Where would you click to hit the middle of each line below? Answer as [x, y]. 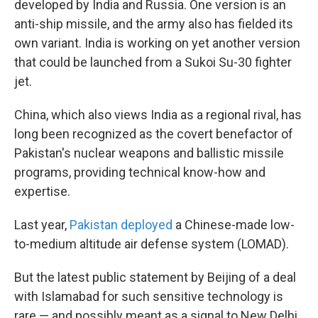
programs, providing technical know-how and [140, 172]
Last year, [42, 225]
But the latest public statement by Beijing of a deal [155, 277]
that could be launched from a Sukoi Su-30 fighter [153, 62]
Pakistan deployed [121, 225]
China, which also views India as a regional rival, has [158, 115]
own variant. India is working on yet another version [157, 43]
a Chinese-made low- [234, 225]
